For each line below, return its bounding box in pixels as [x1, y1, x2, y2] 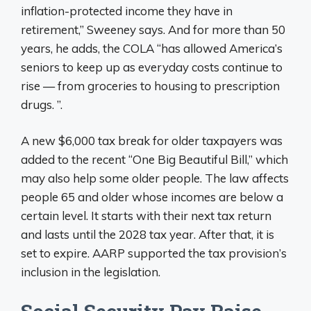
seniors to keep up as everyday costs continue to [21, 59, 283, 74]
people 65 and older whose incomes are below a [21, 190, 283, 205]
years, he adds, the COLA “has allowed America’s [21, 40, 283, 56]
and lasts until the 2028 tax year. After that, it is [21, 227, 274, 242]
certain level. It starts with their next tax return [21, 208, 271, 224]
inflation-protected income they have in [21, 3, 233, 18]
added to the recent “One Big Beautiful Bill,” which [21, 152, 288, 167]
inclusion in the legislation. [21, 264, 160, 280]
